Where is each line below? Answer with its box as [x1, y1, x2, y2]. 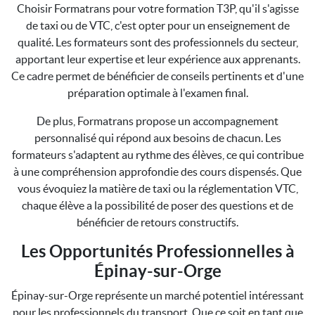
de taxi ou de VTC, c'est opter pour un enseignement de [25, 19, 290, 32]
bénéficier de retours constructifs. [77, 216, 238, 229]
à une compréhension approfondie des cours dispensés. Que [13, 165, 302, 178]
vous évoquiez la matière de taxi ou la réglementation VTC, [17, 182, 298, 195]
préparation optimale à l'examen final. [67, 86, 248, 99]
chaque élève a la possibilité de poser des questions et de [22, 199, 293, 212]
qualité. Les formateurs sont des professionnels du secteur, [17, 36, 298, 49]
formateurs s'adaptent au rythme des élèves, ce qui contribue [11, 148, 304, 161]
